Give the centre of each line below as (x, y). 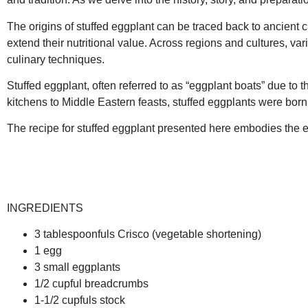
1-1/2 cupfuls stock (80, 300)
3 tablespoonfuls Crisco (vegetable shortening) (148, 234)
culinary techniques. (56, 59)
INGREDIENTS (45, 208)
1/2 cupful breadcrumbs (91, 283)
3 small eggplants (77, 267)
